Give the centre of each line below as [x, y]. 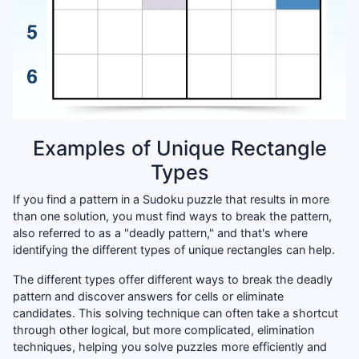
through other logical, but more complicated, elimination [163, 329]
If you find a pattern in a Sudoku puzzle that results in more [171, 199]
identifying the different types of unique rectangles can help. [174, 249]
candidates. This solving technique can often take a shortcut [175, 313]
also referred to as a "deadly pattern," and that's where [160, 232]
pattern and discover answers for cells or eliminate [148, 296]
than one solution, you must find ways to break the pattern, [172, 216]
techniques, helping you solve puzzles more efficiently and [170, 346]
